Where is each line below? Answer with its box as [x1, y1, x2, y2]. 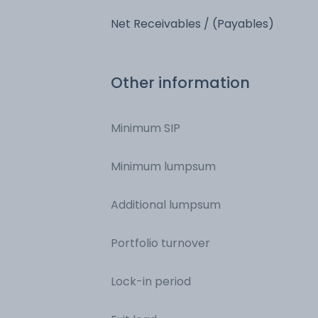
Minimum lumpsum [111, 158, 216, 175]
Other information [111, 72, 250, 93]
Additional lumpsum [111, 196, 221, 213]
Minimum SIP [111, 119, 180, 136]
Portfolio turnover [111, 234, 210, 251]
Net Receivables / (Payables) [111, 15, 274, 32]
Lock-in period [111, 273, 191, 290]
